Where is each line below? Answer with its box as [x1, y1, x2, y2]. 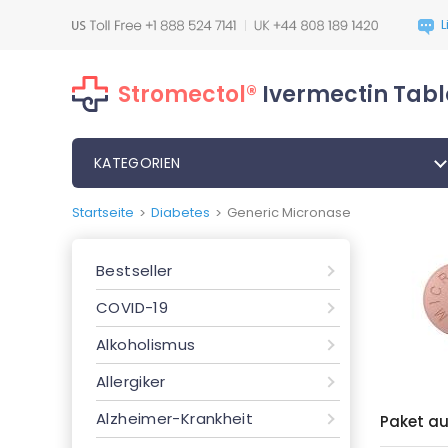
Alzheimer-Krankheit [96, 408, 254, 429]
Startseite [72, 203, 134, 222]
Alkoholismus [96, 334, 196, 355]
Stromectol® [118, 78, 257, 110]
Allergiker [96, 371, 166, 392]
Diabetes [151, 203, 210, 222]
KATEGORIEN [94, 153, 181, 173]
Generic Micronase [227, 203, 351, 222]
